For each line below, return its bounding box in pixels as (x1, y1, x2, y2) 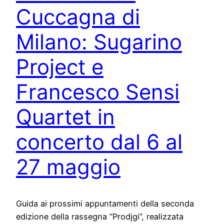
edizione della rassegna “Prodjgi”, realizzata (16, 211, 183, 222)
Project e (16, 54, 103, 80)
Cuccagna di (16, 4, 140, 30)
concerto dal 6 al (16, 129, 182, 155)
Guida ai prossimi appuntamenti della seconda (16, 198, 194, 209)
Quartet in (16, 104, 115, 130)
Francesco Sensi (16, 79, 179, 105)
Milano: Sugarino (16, 29, 182, 55)
